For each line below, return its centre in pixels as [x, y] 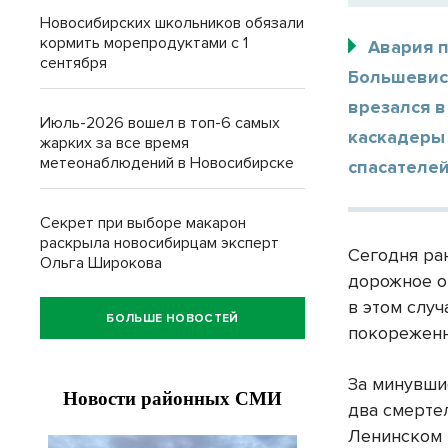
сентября [73, 63]
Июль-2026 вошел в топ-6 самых [160, 123]
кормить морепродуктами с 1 [144, 43]
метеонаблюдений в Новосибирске [167, 163]
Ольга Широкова [101, 263]
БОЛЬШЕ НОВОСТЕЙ [172, 318]
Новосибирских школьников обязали [172, 23]
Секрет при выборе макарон [143, 223]
